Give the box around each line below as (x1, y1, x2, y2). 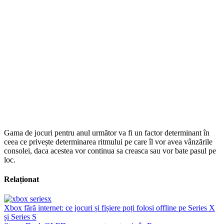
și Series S (4, 212, 36, 221)
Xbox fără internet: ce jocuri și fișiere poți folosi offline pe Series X (4, 203, 215, 212)
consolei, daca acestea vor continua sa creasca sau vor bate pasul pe (4, 146, 216, 155)
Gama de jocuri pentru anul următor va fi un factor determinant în (4, 128, 209, 137)
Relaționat (4, 175, 39, 184)
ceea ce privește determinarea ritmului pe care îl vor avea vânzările (4, 137, 212, 146)
